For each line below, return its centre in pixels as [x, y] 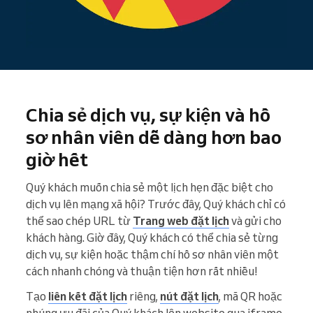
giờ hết [57, 160]
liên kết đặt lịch [88, 297]
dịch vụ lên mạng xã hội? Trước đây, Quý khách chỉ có [156, 204]
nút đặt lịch [189, 297]
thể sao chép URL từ [79, 221]
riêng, [144, 297]
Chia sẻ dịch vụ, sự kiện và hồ [148, 115]
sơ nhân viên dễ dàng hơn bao [154, 137]
